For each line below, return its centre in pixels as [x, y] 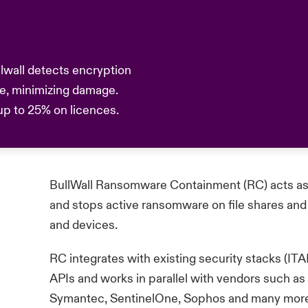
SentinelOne [144, 299]
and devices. [84, 225]
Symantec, [80, 299]
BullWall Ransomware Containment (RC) [160, 185]
